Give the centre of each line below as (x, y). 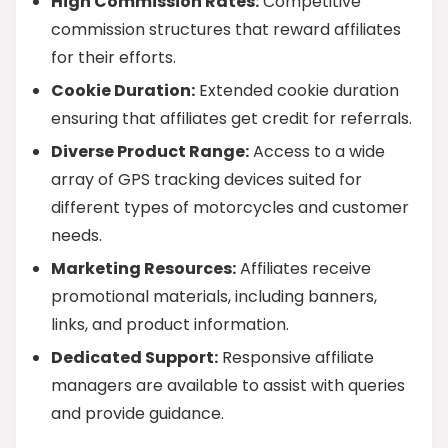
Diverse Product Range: (150, 151)
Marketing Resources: (143, 268)
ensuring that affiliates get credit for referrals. (231, 118)
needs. (76, 235)
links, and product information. (170, 324)
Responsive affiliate (296, 357)
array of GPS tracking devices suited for (206, 179)
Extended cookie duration (297, 90)
